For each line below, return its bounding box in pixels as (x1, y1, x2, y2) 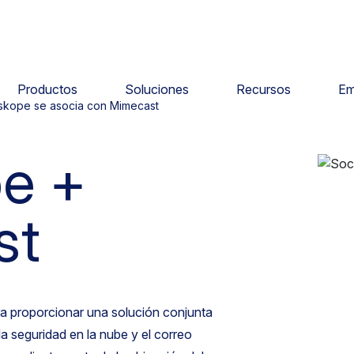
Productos (17, 81, 77, 97)
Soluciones (124, 81, 189, 97)
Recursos (235, 81, 291, 97)
